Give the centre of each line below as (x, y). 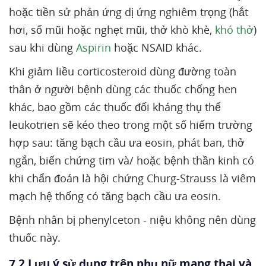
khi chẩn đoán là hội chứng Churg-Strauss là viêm (132, 178)
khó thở (234, 30)
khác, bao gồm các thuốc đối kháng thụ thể (115, 107)
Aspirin (94, 47)
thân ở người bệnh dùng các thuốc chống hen (123, 89)
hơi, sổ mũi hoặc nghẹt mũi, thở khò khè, (112, 30)
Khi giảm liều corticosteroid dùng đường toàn (123, 71)
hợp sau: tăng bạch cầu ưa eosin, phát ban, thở (127, 142)
